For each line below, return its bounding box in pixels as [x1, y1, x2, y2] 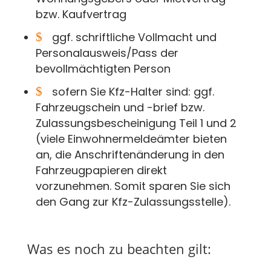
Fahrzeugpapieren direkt [35, 162, 167, 178]
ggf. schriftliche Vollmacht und [51, 29, 217, 45]
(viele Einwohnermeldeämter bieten [35, 131, 227, 146]
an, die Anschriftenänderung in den [35, 146, 224, 162]
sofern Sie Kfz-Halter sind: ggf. [51, 83, 214, 99]
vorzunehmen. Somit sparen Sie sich [35, 178, 230, 194]
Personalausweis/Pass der [35, 45, 178, 60]
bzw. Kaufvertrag [35, 6, 126, 22]
